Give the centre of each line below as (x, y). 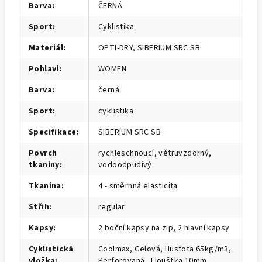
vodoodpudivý (125, 165)
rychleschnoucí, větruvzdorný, (155, 153)
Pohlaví (44, 69)
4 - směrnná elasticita (138, 186)
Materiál (46, 48)
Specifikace (53, 132)
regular (112, 207)
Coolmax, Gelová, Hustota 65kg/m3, (165, 249)
